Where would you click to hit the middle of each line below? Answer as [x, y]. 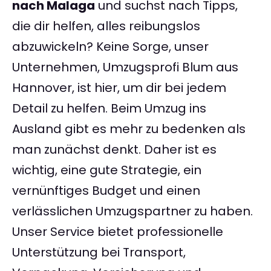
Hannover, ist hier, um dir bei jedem [119, 88]
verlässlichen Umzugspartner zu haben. [132, 211]
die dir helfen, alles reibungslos [106, 26]
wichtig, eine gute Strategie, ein [107, 170]
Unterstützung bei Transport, [99, 253]
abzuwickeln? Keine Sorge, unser [110, 47]
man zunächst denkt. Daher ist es [114, 150]
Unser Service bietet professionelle [118, 232]
